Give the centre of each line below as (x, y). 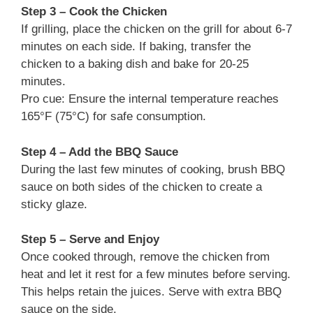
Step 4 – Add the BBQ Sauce (100, 152)
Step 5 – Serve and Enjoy (90, 240)
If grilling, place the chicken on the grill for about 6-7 (156, 29)
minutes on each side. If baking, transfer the (136, 47)
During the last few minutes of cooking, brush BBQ (153, 169)
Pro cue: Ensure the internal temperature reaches (150, 99)
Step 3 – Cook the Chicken (94, 12)
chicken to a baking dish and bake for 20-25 (135, 64)
